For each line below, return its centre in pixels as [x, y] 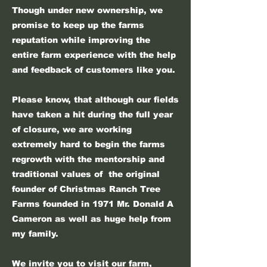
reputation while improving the [81, 40]
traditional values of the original [86, 174]
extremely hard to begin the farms [89, 144]
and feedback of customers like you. [94, 70]
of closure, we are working [72, 129]
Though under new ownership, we [87, 10]
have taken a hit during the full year [92, 114]
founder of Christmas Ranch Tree [86, 189]
